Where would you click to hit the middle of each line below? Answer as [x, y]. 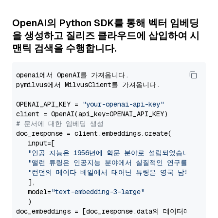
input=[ [36, 143]
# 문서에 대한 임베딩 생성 [60, 124]
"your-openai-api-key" [123, 104]
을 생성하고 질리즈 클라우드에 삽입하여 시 [106, 36]
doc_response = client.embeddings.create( [94, 133]
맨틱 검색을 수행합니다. [64, 48]
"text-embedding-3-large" [98, 192]
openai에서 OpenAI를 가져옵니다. [73, 75]
